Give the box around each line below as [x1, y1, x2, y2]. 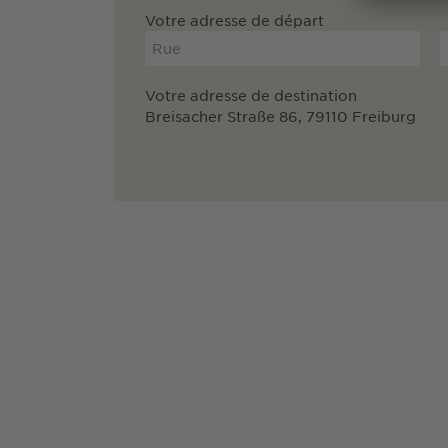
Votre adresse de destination [144, 85, 357, 104]
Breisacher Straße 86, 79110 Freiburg [144, 106, 416, 125]
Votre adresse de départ [144, 10, 324, 29]
